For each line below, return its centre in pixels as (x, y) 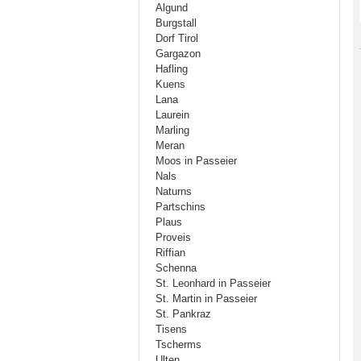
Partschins (180, 207)
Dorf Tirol (177, 38)
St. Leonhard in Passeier (213, 283)
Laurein (172, 115)
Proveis (173, 237)
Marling (172, 130)
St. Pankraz (183, 314)
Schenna (176, 268)
